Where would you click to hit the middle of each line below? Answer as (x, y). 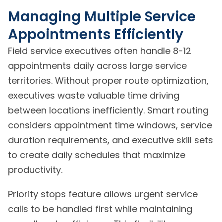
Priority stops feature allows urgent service (103, 194)
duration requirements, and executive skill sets (111, 140)
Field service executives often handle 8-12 (100, 51)
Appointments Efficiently (96, 35)
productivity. (35, 170)
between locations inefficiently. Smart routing (108, 111)
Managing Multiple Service (102, 17)
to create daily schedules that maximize (97, 155)
